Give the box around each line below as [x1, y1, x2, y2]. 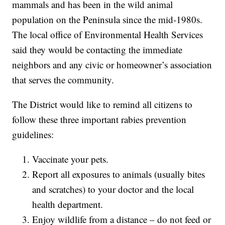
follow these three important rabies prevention [12, 113, 187, 126]
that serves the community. [12, 73, 115, 86]
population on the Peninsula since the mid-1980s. [12, 13, 203, 26]
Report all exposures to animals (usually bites [32, 168, 205, 181]
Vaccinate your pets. [32, 153, 109, 166]
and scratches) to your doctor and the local [32, 183, 194, 196]
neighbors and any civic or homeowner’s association [12, 58, 212, 71]
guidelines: [12, 128, 54, 141]
